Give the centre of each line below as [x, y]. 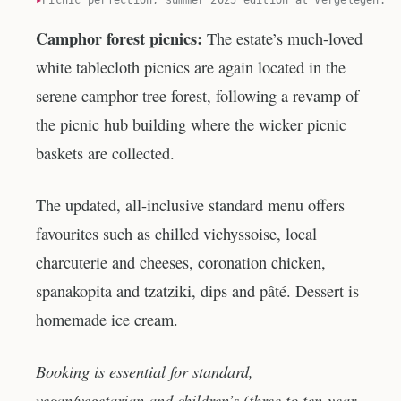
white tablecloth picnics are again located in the [191, 68]
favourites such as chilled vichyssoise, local [176, 233]
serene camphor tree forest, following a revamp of [197, 96]
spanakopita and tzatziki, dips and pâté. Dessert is [197, 290]
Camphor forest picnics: [121, 38]
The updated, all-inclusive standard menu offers [190, 205]
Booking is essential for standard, [145, 371]
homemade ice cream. [107, 319]
